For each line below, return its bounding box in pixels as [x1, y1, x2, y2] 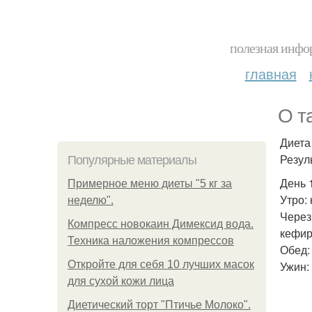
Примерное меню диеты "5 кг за [68, 178, 232, 189]
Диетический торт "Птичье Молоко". [68, 299, 251, 311]
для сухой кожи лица [68, 275, 174, 287]
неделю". [68, 194, 114, 206]
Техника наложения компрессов [68, 235, 234, 247]
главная [244, 63, 297, 84]
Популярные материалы [68, 153, 196, 167]
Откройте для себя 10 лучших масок [68, 258, 254, 270]
